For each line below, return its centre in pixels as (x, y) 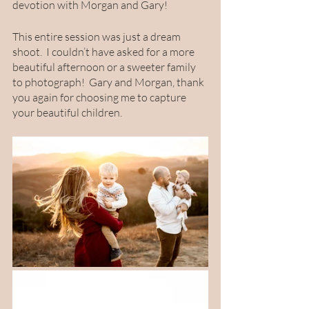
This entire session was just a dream (98, 37)
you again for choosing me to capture (100, 98)
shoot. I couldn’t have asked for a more (104, 52)
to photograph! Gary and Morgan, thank (109, 82)
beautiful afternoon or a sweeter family (105, 67)
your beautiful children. (68, 113)
